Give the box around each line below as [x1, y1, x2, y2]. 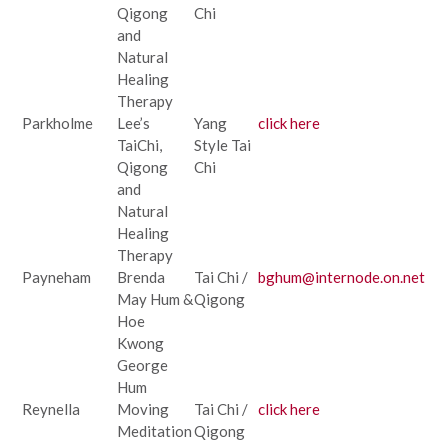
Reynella [22, 399, 80, 418]
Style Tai [194, 135, 251, 154]
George [117, 355, 168, 374]
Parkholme [22, 113, 93, 132]
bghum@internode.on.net [258, 267, 425, 286]
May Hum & [117, 289, 193, 308]
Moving [117, 399, 169, 418]
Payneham [22, 267, 91, 286]
